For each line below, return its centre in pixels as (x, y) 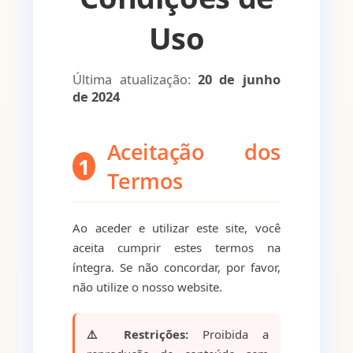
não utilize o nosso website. (148, 287)
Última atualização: (135, 80)
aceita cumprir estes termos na (176, 248)
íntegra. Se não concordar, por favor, (176, 268)
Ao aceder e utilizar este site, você (176, 228)
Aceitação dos (193, 152)
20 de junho (239, 80)
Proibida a (228, 334)
